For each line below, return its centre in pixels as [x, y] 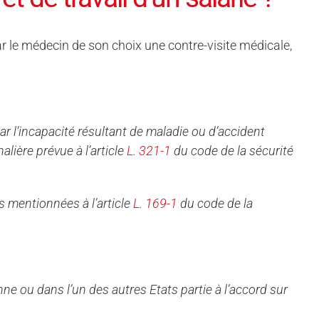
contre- [188, 45]
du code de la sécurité [234, 150]
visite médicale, [250, 45]
